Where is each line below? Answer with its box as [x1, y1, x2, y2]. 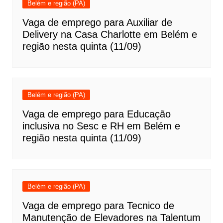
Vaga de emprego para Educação [22, 109, 171, 120]
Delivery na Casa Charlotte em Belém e [22, 29, 197, 40]
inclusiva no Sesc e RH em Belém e [22, 120, 180, 132]
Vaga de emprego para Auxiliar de [22, 17, 172, 28]
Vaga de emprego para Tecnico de [22, 200, 174, 212]
